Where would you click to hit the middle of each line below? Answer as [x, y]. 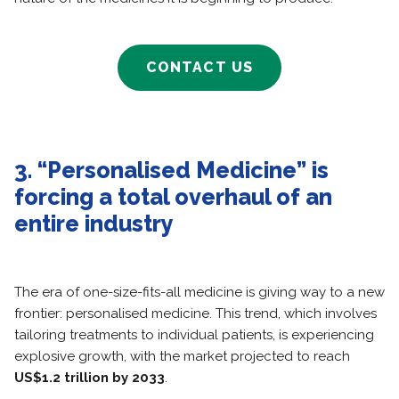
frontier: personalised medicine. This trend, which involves [195, 313]
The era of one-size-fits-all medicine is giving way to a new [199, 292]
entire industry [94, 224]
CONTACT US [199, 67]
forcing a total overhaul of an [173, 197]
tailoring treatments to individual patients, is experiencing [194, 335]
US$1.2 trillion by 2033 [90, 378]
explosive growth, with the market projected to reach [182, 356]
